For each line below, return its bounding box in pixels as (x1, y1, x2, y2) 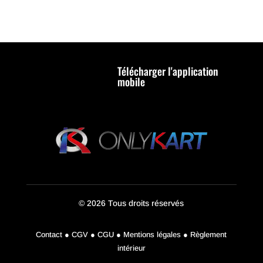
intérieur (117, 244, 146, 253)
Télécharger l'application (117, 63, 218, 79)
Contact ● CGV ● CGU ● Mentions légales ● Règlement (36, 230, 227, 240)
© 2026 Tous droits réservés (79, 198, 184, 208)
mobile (117, 74, 145, 90)
